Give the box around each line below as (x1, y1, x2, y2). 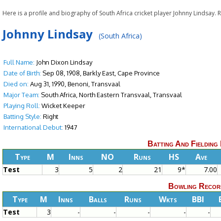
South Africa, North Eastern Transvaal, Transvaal (39, 91, 183, 99)
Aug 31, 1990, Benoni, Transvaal (29, 80, 121, 88)
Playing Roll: (3, 102, 40, 110)
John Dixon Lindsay (35, 58, 93, 67)
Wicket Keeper (40, 102, 86, 110)
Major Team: (3, 91, 40, 99)
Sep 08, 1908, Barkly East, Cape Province (41, 69, 160, 77)
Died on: (3, 80, 29, 88)
